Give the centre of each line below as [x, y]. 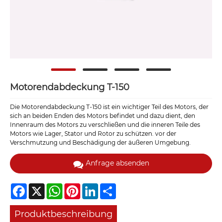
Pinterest [94, 187]
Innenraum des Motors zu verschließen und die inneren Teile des [105, 125]
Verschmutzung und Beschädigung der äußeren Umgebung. [100, 143]
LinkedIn [111, 187]
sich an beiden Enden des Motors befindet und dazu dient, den [103, 116]
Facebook [42, 187]
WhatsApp [78, 187]
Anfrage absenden [117, 163]
